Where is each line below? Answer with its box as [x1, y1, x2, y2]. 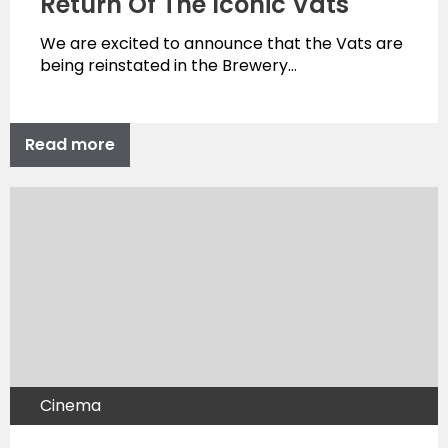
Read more [25, 133, 115, 157]
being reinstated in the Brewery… [40, 54, 297, 77]
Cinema [40, 394, 101, 418]
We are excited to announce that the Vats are [40, 32, 403, 55]
